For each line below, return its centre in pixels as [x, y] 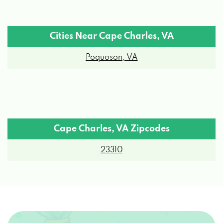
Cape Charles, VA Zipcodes [111, 115]
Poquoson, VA [111, 44]
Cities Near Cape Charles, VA [111, 23]
